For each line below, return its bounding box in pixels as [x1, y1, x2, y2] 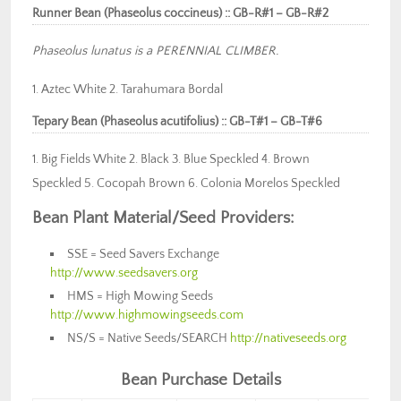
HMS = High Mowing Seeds [67, 289, 214, 304]
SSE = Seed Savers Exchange [67, 247, 220, 262]
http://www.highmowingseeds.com [50, 308, 243, 323]
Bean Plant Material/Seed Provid [32, 209, 268, 228]
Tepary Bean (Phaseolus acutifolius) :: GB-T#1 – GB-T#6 [32, 115, 322, 130]
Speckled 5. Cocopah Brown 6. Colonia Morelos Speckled [32, 176, 340, 192]
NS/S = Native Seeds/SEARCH [67, 331, 231, 346]
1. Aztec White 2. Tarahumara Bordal [32, 82, 223, 98]
